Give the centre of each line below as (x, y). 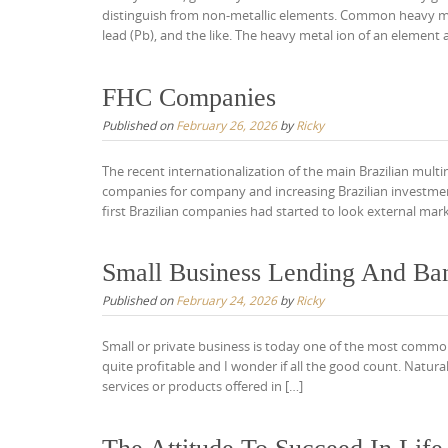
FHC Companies (189, 97)
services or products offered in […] (202, 386)
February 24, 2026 (226, 300)
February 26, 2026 (226, 124)
